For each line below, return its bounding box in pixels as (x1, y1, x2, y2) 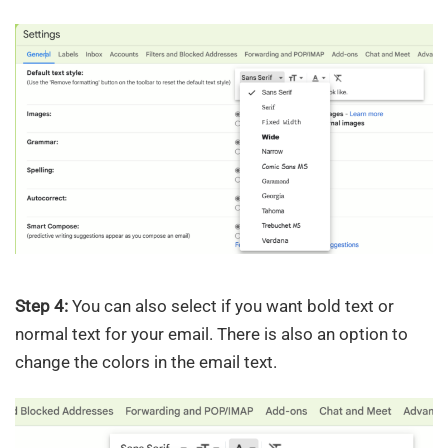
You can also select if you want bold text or (68, 295, 394, 316)
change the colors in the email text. (15, 351, 277, 372)
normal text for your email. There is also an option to (15, 323, 408, 344)
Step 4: (15, 295, 68, 316)
